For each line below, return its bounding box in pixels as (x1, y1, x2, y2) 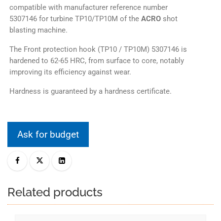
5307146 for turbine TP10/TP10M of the (9, 14, 141, 24)
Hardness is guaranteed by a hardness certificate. (9, 87, 172, 96)
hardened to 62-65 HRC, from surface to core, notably (9, 56, 184, 66)
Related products (7, 185, 103, 200)
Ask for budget (17, 129, 79, 141)
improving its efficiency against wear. (9, 68, 131, 77)
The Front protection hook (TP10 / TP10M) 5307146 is (9, 45, 187, 54)
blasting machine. (9, 26, 68, 35)
